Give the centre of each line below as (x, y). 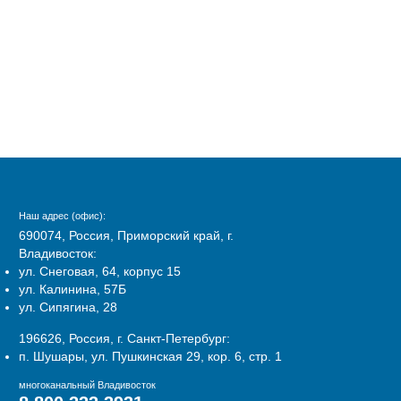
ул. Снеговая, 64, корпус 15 (100, 271)
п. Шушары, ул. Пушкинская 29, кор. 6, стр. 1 (150, 356)
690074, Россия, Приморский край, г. (126, 235)
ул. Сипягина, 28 (68, 307)
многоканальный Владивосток (87, 385)
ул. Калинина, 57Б (73, 289)
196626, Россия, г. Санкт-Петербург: (124, 338)
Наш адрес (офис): (62, 216)
